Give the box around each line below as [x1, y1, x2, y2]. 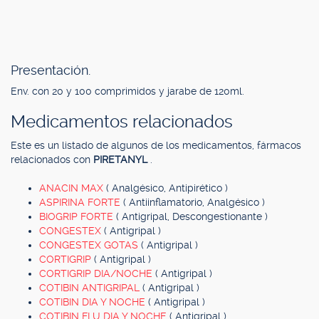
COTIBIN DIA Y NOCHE [39, 296, 148, 308]
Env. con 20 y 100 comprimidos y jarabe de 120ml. [11, 85, 244, 97]
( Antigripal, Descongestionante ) [116, 211, 268, 222]
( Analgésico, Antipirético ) [106, 182, 228, 194]
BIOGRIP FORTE [39, 211, 116, 222]
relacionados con [11, 154, 93, 165]
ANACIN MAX [39, 182, 106, 194]
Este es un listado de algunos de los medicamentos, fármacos [11, 140, 301, 151]
